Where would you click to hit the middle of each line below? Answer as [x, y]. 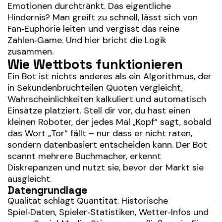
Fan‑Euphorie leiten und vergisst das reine [93, 29]
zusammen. [30, 52]
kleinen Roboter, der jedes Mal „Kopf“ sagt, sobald [109, 122]
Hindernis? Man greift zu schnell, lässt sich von [103, 17]
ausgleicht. [29, 179]
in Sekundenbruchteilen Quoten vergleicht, [95, 88]
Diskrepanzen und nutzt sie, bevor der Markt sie [106, 167]
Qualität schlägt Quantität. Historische [88, 201]
